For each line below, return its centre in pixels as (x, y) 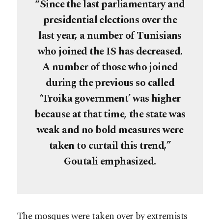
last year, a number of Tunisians (110, 36)
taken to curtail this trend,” (110, 146)
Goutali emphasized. (110, 161)
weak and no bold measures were (110, 130)
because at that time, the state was (110, 114)
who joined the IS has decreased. (110, 51)
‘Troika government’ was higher (110, 98)
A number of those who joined (110, 67)
